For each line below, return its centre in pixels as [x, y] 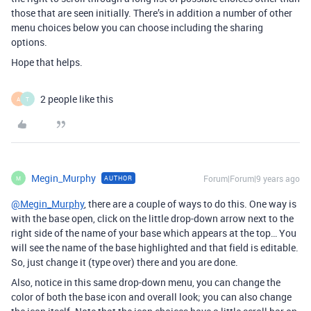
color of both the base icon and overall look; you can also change [151, 297]
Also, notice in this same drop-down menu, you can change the [146, 282]
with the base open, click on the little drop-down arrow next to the [152, 218]
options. [29, 42]
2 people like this [77, 99]
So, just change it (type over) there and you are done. [125, 262]
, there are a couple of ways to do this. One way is [190, 204]
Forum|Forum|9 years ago [252, 178]
